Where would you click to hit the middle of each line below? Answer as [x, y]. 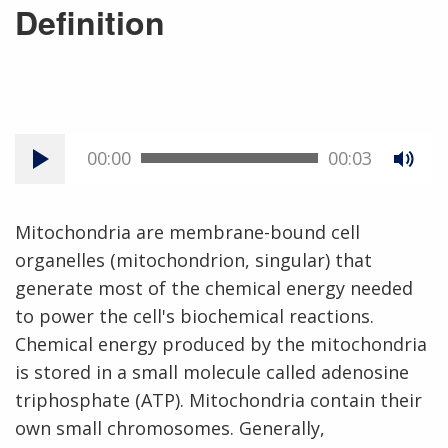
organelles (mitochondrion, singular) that [193, 259]
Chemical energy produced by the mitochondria [221, 343]
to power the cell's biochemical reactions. [194, 315]
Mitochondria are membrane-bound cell [187, 231]
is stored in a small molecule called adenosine [212, 371]
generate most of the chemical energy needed [214, 287]
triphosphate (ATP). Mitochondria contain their [218, 399]
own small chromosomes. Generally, [170, 427]
